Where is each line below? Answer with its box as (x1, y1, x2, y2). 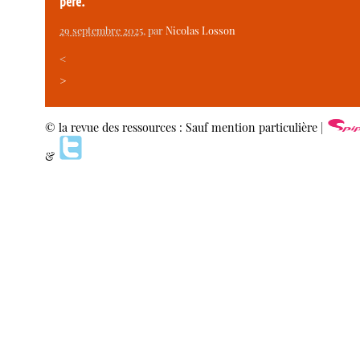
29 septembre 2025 (59, 22, 144, 37)
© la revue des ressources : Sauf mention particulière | (45, 119, 327, 135)
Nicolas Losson (166, 22, 236, 37)
